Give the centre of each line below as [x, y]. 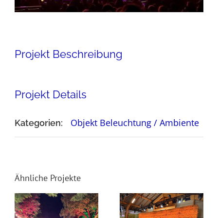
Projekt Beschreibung [69, 54]
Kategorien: [39, 123]
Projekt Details [51, 94]
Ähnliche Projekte [48, 178]
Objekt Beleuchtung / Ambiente [135, 123]
